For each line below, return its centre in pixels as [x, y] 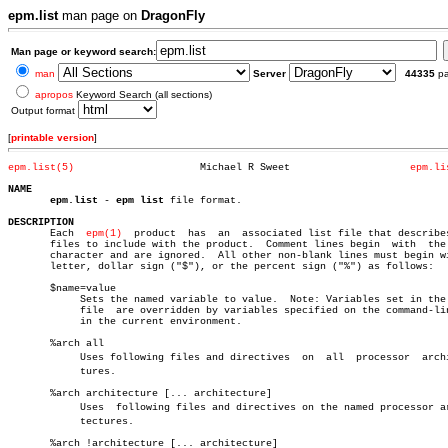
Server [269, 73]
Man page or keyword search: [83, 51]
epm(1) [104, 233]
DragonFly [173, 15]
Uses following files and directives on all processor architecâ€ [32, 357]
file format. [203, 200]
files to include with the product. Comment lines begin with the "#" [194, 244]
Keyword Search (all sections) [142, 94]
